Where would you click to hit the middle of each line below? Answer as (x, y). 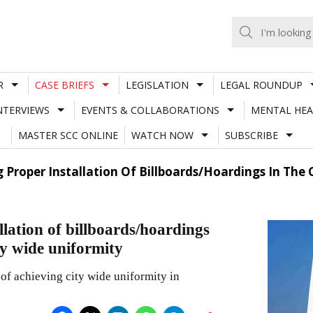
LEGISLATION (157, 85)
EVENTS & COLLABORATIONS (150, 110)
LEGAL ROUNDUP (261, 85)
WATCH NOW (162, 135)
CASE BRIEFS (64, 85)
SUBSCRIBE (251, 135)
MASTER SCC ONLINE (68, 135)
